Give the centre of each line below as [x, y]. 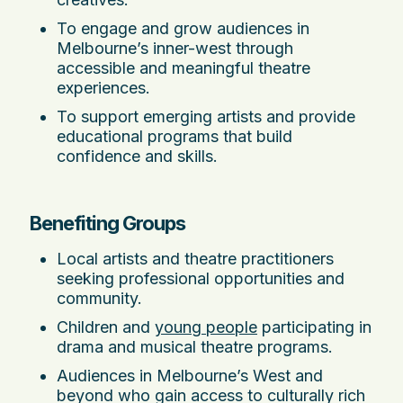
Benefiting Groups [107, 224]
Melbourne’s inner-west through [175, 49]
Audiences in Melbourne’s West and [190, 376]
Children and [106, 327]
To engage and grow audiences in [183, 29]
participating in [314, 327]
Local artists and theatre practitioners [195, 259]
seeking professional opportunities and [201, 279]
